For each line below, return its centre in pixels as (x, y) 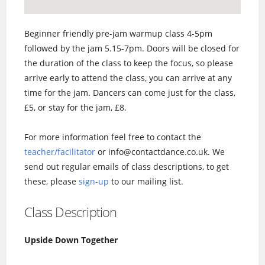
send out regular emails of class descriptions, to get (127, 166)
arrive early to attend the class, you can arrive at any (128, 77)
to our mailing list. (146, 181)
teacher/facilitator (60, 151)
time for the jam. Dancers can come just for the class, (130, 92)
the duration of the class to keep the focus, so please (129, 63)
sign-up (94, 181)
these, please (52, 181)
